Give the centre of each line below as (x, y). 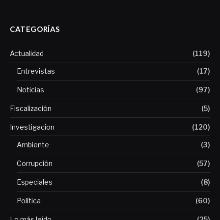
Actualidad (27, 54)
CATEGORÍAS (35, 29)
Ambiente (33, 145)
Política (29, 201)
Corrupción (35, 164)
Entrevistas (36, 71)
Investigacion (32, 127)
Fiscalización (31, 109)
